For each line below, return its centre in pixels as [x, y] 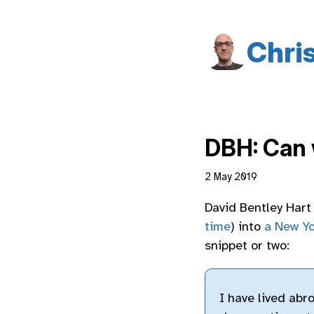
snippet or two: [247, 246]
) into [247, 227]
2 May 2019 [231, 177]
